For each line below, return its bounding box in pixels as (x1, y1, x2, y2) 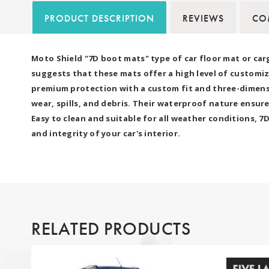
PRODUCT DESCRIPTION (44, 11, 154, 25)
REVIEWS (183, 11, 224, 25)
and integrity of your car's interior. (31, 127, 181, 139)
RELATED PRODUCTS (31, 217, 190, 240)
